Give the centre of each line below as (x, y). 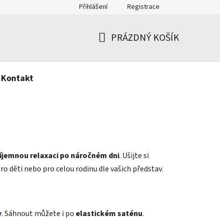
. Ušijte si (134, 155)
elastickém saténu (109, 213)
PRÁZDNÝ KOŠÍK (145, 38)
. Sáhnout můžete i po (39, 213)
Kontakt (17, 78)
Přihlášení (93, 7)
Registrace (143, 7)
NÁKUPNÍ (118, 49)
